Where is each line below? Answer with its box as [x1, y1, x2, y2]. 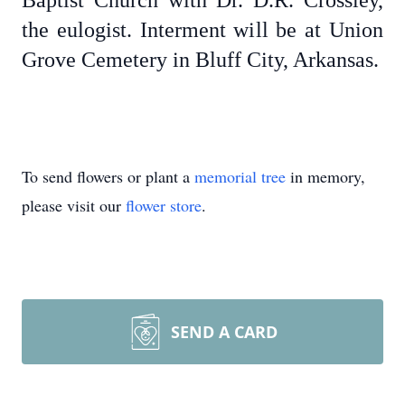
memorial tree [194, 165, 286, 187]
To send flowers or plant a [22, 165, 194, 187]
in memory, [286, 165, 365, 187]
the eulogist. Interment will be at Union [22, 18, 383, 42]
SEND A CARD [171, 321, 278, 343]
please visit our [22, 194, 126, 216]
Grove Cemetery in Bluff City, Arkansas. [22, 48, 379, 71]
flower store [126, 194, 202, 216]
